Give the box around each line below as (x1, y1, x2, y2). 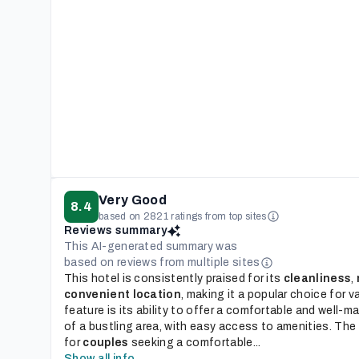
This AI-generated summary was (64, 240, 238, 252)
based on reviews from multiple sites (64, 256, 260, 268)
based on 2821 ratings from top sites (98, 211, 267, 222)
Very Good (98, 193, 167, 207)
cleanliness (283, 272, 352, 284)
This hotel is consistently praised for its (64, 272, 284, 284)
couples (83, 337, 129, 349)
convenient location (64, 288, 182, 301)
